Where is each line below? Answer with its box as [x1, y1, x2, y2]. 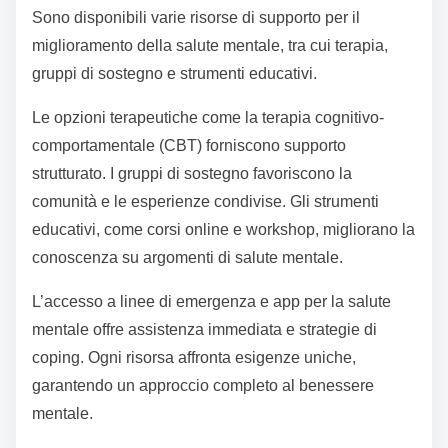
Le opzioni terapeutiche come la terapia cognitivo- [32, 109, 384, 127]
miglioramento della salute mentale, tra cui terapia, [32, 37, 388, 55]
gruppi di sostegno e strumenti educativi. [32, 65, 317, 83]
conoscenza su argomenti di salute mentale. [32, 249, 343, 267]
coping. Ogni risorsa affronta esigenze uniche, [32, 349, 356, 367]
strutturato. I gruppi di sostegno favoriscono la [32, 165, 352, 183]
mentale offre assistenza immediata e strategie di [32, 321, 377, 339]
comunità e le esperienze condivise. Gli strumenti [32, 193, 379, 211]
